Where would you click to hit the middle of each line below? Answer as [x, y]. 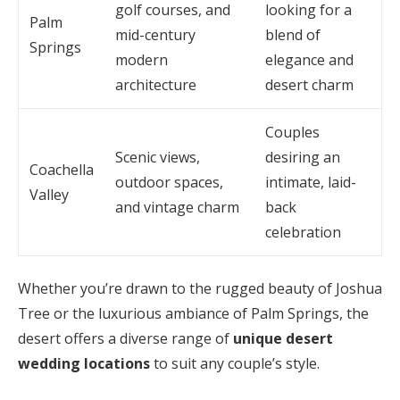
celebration [303, 233]
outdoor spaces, [169, 183]
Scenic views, [158, 158]
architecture [156, 85]
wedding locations [84, 364]
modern [142, 60]
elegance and [309, 60]
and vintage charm [177, 208]
